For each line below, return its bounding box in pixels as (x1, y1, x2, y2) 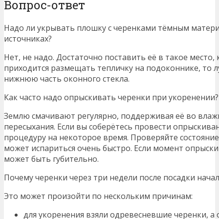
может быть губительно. (4, 153, 99, 164)
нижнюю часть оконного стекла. (4, 73, 130, 84)
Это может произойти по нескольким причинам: (4, 190, 193, 201)
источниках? (4, 33, 52, 44)
